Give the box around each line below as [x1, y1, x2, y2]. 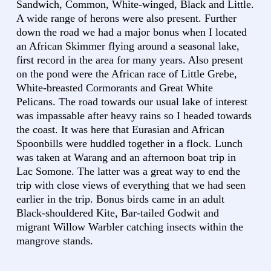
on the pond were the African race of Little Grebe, [16, 68, 237, 80]
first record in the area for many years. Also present [16, 54, 243, 67]
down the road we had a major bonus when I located [16, 26, 247, 39]
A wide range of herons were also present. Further [16, 12, 237, 25]
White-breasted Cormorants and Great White [16, 82, 213, 94]
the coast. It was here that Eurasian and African [16, 123, 224, 136]
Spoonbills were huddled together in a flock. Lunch [16, 137, 243, 150]
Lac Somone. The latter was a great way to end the [16, 165, 240, 178]
